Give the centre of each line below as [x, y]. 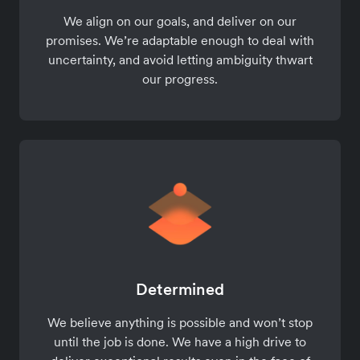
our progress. [180, 78]
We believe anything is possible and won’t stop [180, 323]
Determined [180, 290]
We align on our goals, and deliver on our [180, 20]
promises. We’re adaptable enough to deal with [180, 40]
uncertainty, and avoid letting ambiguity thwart [180, 59]
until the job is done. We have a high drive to [180, 342]
